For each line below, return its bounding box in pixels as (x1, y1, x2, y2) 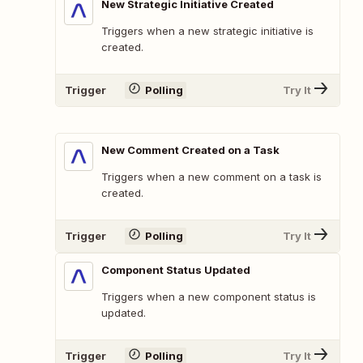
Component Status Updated (101, 263, 250, 276)
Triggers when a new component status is (101, 289, 316, 303)
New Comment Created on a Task (101, 143, 280, 156)
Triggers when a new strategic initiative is (101, 23, 314, 37)
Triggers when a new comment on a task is (101, 169, 322, 183)
